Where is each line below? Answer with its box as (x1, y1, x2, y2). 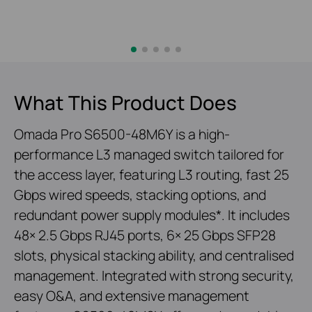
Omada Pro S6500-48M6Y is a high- (14, 124, 230, 143)
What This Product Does (14, 88, 237, 116)
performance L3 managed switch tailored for (14, 144, 284, 164)
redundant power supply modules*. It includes (14, 205, 290, 224)
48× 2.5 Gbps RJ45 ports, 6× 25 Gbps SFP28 (14, 225, 276, 244)
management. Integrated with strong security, (14, 265, 294, 285)
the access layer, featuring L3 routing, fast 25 (14, 164, 289, 184)
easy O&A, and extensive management (14, 286, 249, 305)
